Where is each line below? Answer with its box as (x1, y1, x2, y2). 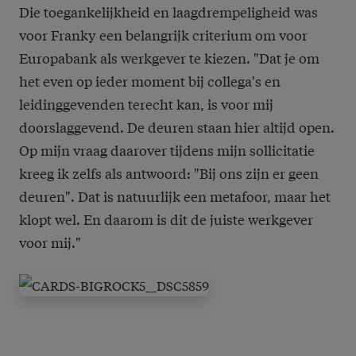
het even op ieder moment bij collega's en (19, 70, 281, 91)
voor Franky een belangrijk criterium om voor (19, 24, 308, 44)
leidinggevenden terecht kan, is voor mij (19, 93, 273, 114)
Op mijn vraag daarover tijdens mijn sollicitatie (19, 139, 315, 160)
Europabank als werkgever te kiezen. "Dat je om (19, 47, 319, 68)
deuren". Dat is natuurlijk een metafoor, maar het (19, 185, 331, 206)
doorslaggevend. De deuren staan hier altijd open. (19, 116, 335, 137)
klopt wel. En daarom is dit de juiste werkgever (19, 208, 313, 229)
